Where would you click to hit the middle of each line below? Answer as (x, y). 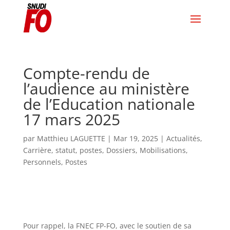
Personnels (42, 162)
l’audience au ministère (106, 89)
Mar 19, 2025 (136, 138)
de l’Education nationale (109, 104)
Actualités (183, 138)
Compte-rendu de (86, 73)
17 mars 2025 (71, 119)
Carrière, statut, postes (62, 150)
